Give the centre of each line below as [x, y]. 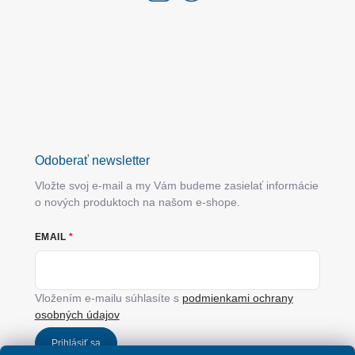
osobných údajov [77, 314]
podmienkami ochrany [237, 298]
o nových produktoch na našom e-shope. [137, 202]
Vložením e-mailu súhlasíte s [108, 298]
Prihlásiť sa [76, 343]
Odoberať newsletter [92, 160]
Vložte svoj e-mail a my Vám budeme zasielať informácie [176, 185]
